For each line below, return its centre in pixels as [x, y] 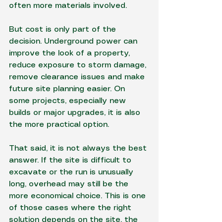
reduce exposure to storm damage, [79, 65]
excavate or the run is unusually [72, 172]
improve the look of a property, [71, 53]
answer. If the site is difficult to [71, 160]
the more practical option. [59, 125]
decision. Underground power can [74, 41]
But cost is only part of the [64, 29]
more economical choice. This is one [79, 196]
